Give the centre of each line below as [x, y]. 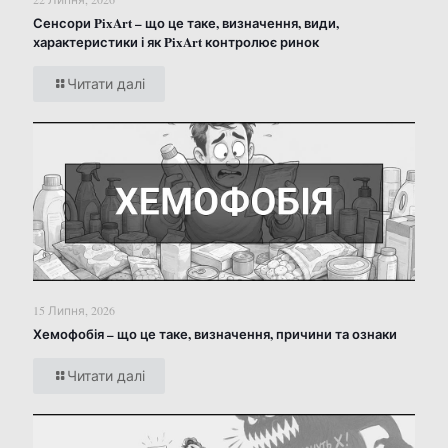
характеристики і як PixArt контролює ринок [176, 41]
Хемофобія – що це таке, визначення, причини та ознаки [215, 334]
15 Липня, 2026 [74, 310]
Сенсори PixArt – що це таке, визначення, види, [186, 22]
